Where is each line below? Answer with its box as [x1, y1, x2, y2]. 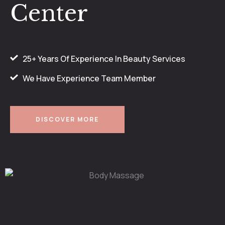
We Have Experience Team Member [23, 73, 156, 84]
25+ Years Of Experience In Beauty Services [23, 53, 185, 65]
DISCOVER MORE [36, 115, 99, 124]
